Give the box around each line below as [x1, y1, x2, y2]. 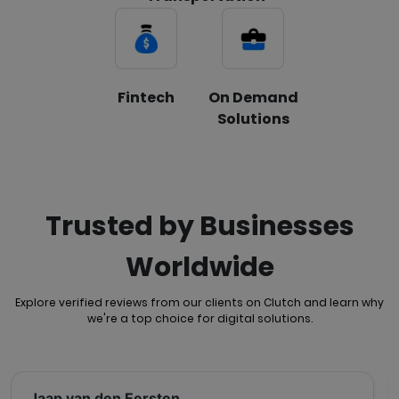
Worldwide [125, 248, 274, 286]
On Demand [208, 86, 298, 108]
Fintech [118, 86, 175, 108]
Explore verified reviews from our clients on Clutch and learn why [15, 294, 384, 310]
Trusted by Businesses [45, 207, 354, 245]
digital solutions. [216, 310, 313, 326]
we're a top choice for [86, 310, 217, 326]
